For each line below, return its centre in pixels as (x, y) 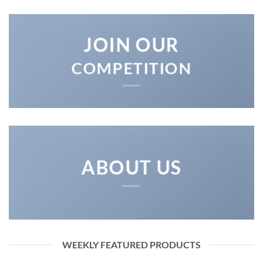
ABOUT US (131, 168)
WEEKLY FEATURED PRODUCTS (131, 245)
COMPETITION (131, 68)
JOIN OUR (131, 45)
